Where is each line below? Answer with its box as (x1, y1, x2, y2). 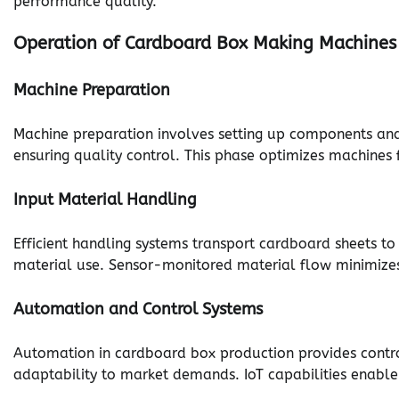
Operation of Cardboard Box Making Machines (13, 33, 396, 54)
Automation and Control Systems (13, 299, 263, 320)
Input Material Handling (13, 190, 197, 210)
